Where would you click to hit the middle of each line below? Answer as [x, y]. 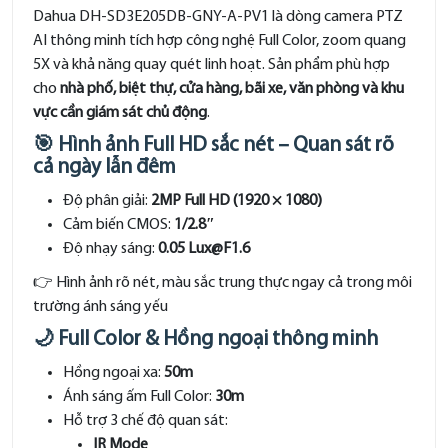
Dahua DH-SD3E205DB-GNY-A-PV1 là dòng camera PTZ [218, 17]
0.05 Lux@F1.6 [204, 249]
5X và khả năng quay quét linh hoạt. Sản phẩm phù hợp [211, 65]
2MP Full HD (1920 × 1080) [236, 201]
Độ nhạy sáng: [110, 249]
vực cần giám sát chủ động [120, 113]
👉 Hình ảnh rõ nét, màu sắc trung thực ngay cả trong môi [222, 283]
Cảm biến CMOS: [118, 225]
